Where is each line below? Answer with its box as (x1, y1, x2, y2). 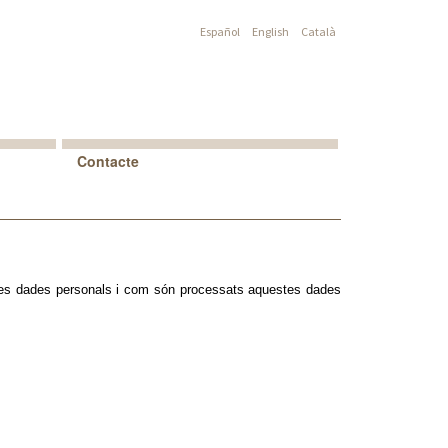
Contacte (76, 151, 139, 172)
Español (200, 24, 242, 39)
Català (301, 24, 336, 39)
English (252, 24, 291, 39)
